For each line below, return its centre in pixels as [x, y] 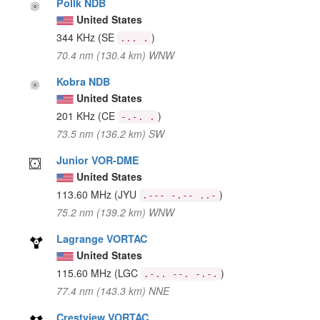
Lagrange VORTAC [102, 238]
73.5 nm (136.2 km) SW [111, 133]
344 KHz [77, 37]
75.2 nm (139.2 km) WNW [116, 212]
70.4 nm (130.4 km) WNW [116, 55]
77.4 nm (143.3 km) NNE [113, 290]
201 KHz [77, 115]
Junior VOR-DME [98, 160]
